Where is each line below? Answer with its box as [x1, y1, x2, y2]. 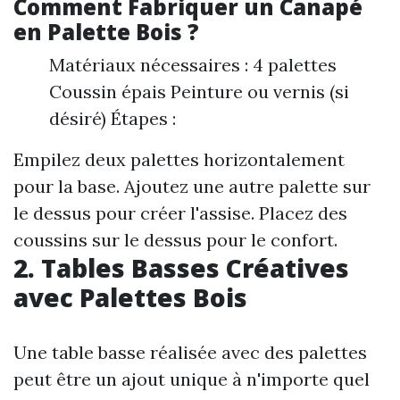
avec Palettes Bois [13, 280, 247, 315]
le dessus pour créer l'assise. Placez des [13, 202, 347, 225]
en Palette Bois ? [13, 17, 199, 47]
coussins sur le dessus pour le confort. [13, 229, 337, 252]
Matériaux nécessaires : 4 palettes [49, 54, 337, 77]
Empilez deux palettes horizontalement [13, 148, 345, 171]
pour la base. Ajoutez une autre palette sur [13, 175, 371, 198]
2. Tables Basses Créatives [13, 251, 349, 286]
